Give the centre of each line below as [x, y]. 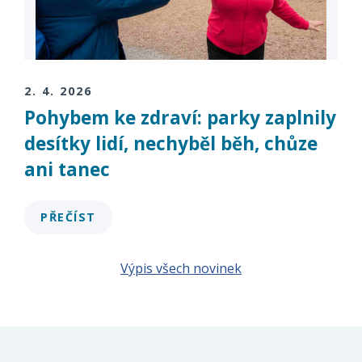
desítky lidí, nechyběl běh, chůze [171, 143]
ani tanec [67, 169]
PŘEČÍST [68, 217]
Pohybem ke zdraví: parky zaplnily [180, 117]
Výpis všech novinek [181, 269]
